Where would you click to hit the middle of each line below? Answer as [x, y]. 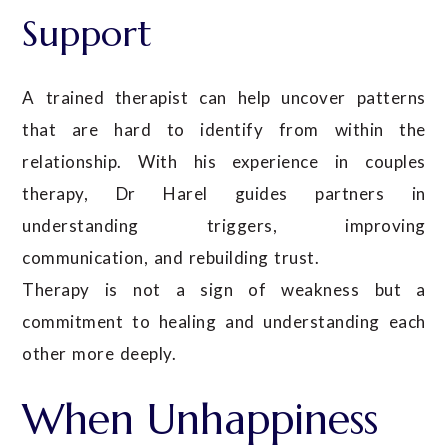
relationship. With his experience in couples [224, 162]
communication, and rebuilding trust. [171, 258]
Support [87, 34]
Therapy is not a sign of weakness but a [224, 290]
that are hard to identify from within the [224, 130]
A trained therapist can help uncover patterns [224, 98]
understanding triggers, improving [224, 226]
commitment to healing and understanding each [224, 322]
